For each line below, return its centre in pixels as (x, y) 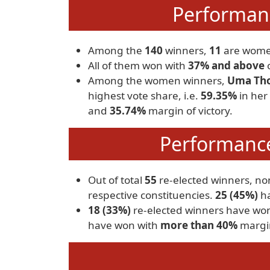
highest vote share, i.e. (144, 96)
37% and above (226, 65)
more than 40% (199, 225)
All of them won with (138, 65)
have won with (124, 225)
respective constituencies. (152, 195)
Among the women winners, (158, 80)
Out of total (116, 180)
